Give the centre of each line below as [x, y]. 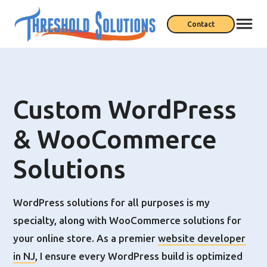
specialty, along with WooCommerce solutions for [128, 220]
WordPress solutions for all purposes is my [112, 202]
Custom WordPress [125, 110]
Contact [201, 24]
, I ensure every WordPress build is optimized [139, 256]
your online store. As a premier [86, 238]
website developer [202, 238]
